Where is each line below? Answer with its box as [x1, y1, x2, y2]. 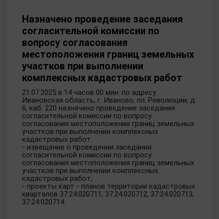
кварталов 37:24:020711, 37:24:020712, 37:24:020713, [22, 190, 194, 198]
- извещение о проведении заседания [22, 143, 152, 152]
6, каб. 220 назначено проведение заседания [22, 104, 175, 112]
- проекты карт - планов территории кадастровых [22, 182, 195, 191]
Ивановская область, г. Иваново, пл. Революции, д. [22, 96, 197, 105]
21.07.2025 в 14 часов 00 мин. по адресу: [22, 88, 157, 97]
